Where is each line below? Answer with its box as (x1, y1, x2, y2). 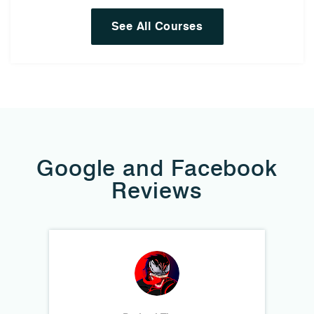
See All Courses (111, 20, 203, 34)
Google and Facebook (36, 154, 278, 182)
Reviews (111, 177, 203, 205)
